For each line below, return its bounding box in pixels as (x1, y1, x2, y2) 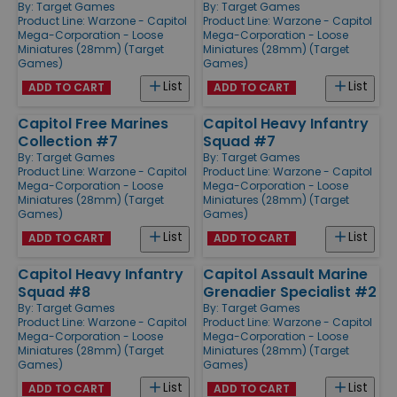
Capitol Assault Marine (203, 263, 368, 284)
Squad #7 (203, 130, 276, 152)
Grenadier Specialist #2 (203, 281, 377, 302)
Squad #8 (18, 281, 90, 302)
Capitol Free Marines (18, 113, 168, 134)
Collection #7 (18, 130, 118, 152)
